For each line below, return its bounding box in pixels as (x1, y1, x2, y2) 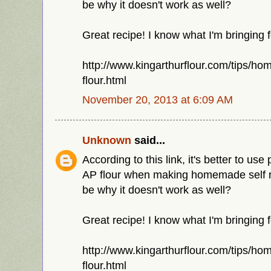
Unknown (82, 134, 131, 147)
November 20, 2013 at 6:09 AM (82, 93, 233, 106)
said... (131, 134, 165, 147)
